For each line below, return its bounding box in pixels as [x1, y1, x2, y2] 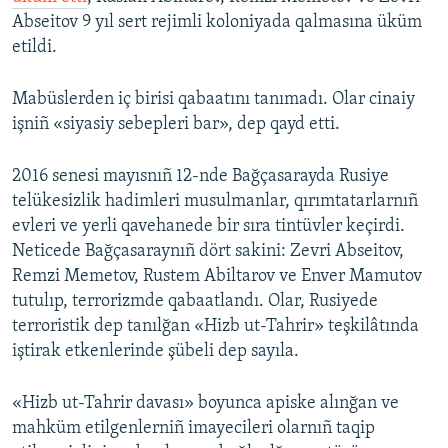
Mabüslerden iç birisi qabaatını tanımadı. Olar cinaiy [12, 90, 415, 110]
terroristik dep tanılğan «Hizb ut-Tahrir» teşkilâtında [12, 317, 419, 337]
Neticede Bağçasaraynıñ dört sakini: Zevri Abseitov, [12, 242, 404, 262]
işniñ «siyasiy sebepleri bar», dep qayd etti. [12, 115, 340, 135]
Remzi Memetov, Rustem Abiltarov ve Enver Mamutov [12, 267, 422, 287]
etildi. [12, 38, 57, 58]
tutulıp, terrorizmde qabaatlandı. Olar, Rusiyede [12, 292, 378, 312]
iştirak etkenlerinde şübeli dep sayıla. [12, 342, 299, 362]
